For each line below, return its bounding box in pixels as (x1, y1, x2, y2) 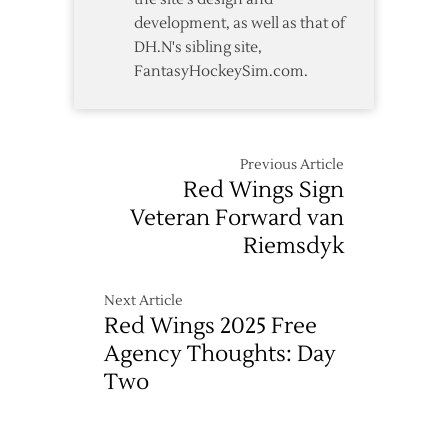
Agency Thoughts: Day (104, 339, 336, 368)
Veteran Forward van (130, 203, 344, 232)
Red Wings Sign (183, 175, 344, 204)
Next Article (104, 291, 183, 310)
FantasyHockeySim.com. (134, 61, 308, 81)
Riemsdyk (243, 231, 344, 260)
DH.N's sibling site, (134, 37, 262, 57)
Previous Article (240, 155, 344, 174)
